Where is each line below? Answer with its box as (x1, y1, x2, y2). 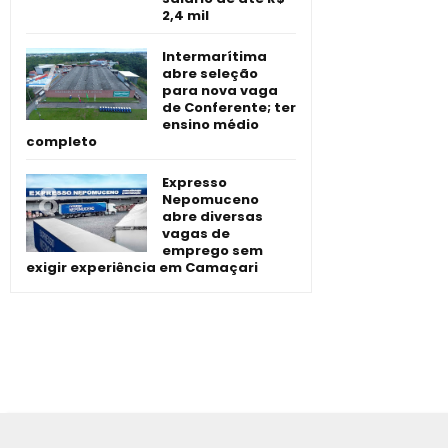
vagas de (162, 223, 230, 243)
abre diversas (162, 206, 263, 226)
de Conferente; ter (162, 97, 296, 117)
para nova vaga (162, 80, 278, 100)
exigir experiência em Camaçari (26, 257, 258, 277)
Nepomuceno (162, 189, 259, 209)
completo (26, 131, 97, 151)
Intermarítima (162, 46, 267, 66)
